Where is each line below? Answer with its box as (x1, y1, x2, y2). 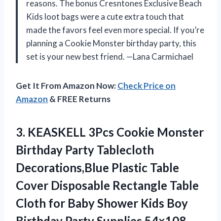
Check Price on (117, 80, 176, 91)
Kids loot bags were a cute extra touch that (26, 11, 184, 22)
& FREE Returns (48, 94, 110, 105)
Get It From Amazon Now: (16, 80, 117, 91)
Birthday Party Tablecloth (16, 143, 154, 157)
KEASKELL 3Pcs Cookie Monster (28, 125, 204, 140)
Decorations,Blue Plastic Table (16, 160, 179, 175)
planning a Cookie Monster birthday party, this (26, 38, 196, 49)
